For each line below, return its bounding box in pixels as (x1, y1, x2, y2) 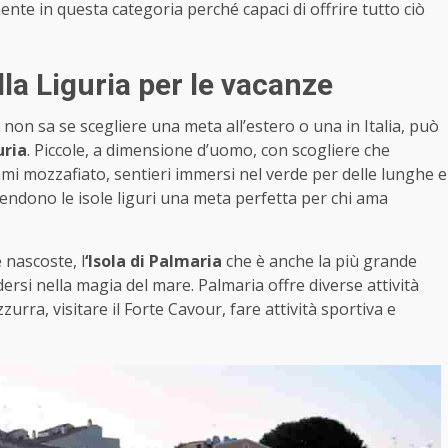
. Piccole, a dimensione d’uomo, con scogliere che (27, 139, 390, 162)
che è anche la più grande (226, 250, 417, 273)
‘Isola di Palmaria (85, 250, 226, 273)
